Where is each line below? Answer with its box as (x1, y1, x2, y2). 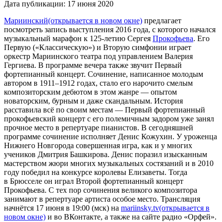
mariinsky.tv (121, 203, 159, 212)
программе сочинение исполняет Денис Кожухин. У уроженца (4, 132, 217, 141)
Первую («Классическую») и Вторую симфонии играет (4, 43, 191, 52)
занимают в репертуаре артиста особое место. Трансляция (4, 194, 200, 203)
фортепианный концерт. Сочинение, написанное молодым (4, 69, 203, 78)
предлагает (142, 16, 181, 25)
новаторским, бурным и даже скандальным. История (4, 96, 183, 105)
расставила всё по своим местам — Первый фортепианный (4, 105, 205, 114)
